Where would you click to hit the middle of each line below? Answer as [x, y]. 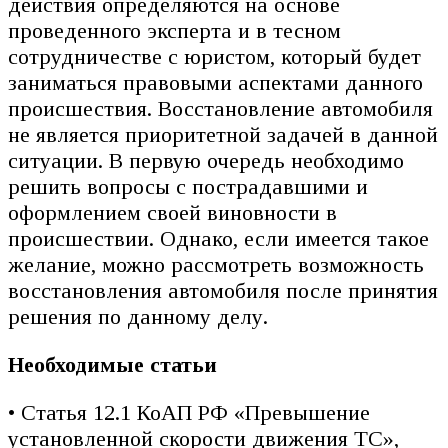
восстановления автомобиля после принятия [223, 291]
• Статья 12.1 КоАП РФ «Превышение [189, 413]
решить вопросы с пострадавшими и [188, 187]
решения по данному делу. [138, 317]
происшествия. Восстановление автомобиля [220, 109]
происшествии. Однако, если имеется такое [218, 239]
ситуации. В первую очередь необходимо [206, 161]
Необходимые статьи [112, 365]
